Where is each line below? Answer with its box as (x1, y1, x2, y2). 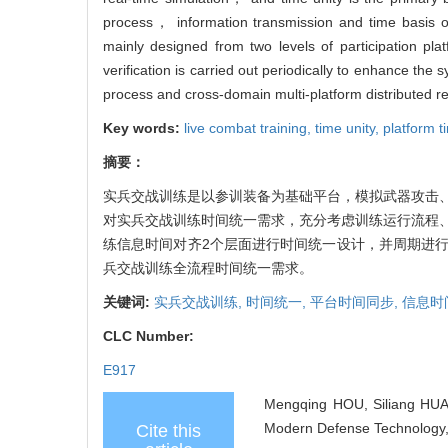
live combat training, (184, 119, 315, 136)
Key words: (103, 119, 184, 136)
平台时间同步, (310, 293, 402, 310)
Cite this (136, 420, 201, 441)
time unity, (315, 119, 383, 136)
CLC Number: (103, 327, 198, 344)
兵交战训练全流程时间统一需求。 (103, 259, 313, 276)
